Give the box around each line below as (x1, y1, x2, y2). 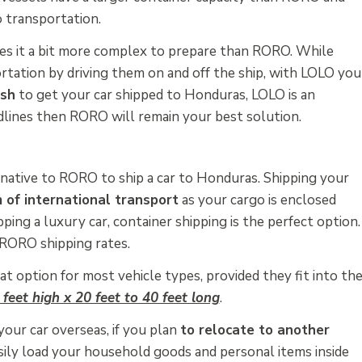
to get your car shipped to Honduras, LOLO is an (15, 85, 315, 104)
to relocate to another (179, 320, 330, 339)
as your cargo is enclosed (178, 191, 336, 210)
